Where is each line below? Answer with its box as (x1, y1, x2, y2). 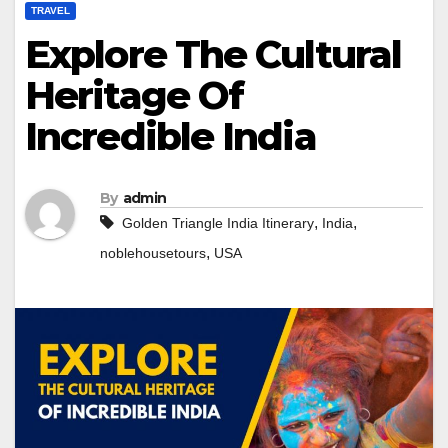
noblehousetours (100, 245, 206, 262)
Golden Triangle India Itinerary (122, 215, 314, 232)
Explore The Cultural (25, 31, 402, 78)
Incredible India (25, 113, 316, 160)
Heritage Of (25, 72, 244, 119)
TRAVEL (31, 5, 70, 16)
